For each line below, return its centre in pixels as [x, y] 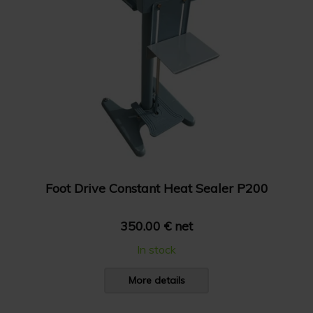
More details [156, 280]
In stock [156, 249]
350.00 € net [156, 226]
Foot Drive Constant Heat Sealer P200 [156, 188]
